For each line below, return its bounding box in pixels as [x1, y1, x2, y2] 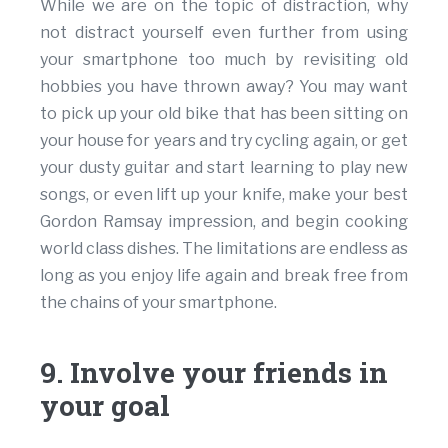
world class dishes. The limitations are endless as [40, 239, 408, 259]
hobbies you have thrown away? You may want [40, 77, 408, 97]
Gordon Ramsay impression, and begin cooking [40, 212, 408, 232]
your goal [40, 387, 170, 425]
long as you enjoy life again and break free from [40, 266, 408, 286]
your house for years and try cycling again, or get [40, 131, 408, 151]
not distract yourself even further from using [40, 23, 408, 43]
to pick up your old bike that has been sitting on [40, 104, 408, 124]
